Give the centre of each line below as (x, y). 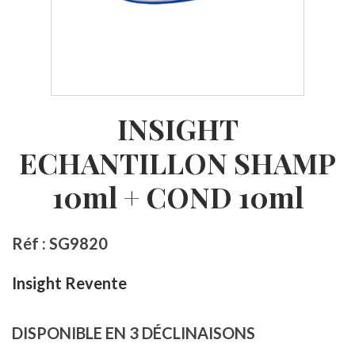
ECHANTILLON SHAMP (177, 162)
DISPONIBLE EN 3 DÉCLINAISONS (134, 332)
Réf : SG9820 (60, 243)
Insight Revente (69, 282)
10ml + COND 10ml (177, 196)
